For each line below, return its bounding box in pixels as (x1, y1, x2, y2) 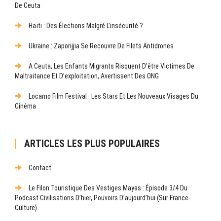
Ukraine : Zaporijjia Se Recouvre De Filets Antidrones (29, 41, 174, 50)
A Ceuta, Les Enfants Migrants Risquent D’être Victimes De (29, 62, 194, 70)
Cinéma (15, 102, 36, 110)
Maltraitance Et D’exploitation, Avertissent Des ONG (15, 72, 159, 80)
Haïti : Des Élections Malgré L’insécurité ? (29, 21, 143, 30)
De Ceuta (15, 1, 40, 9)
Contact (29, 163, 51, 172)
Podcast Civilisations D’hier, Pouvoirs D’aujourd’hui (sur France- (15, 193, 190, 202)
